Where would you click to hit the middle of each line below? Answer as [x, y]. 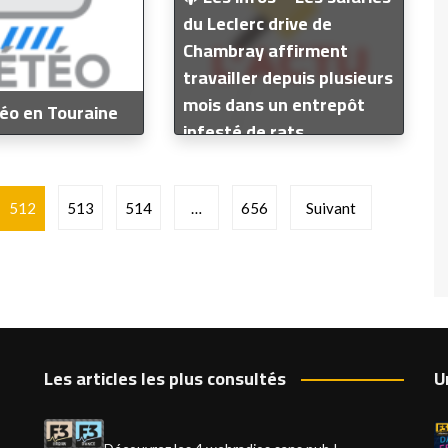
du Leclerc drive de [257, 23]
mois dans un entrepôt [273, 104]
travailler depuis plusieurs [287, 77]
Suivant [331, 207]
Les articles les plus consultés [165, 378]
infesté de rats [243, 131]
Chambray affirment [265, 50]
